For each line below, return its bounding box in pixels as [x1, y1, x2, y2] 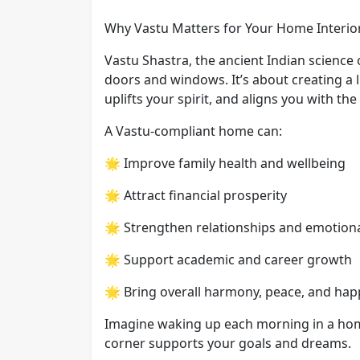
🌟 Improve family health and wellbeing [104, 153, 346, 172]
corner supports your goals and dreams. [104, 333, 351, 352]
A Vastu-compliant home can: [104, 121, 282, 140]
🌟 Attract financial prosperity [104, 186, 287, 204]
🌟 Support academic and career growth [104, 250, 352, 268]
